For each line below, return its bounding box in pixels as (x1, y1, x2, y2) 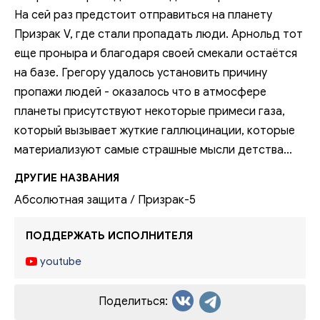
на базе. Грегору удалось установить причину (14, 66, 267, 81)
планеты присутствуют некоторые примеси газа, (14, 104, 285, 119)
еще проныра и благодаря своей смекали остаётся (14, 46, 297, 61)
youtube (40, 255, 81, 269)
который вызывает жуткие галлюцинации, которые (14, 124, 295, 139)
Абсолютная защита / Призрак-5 (14, 193, 196, 208)
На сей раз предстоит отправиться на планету (14, 8, 272, 23)
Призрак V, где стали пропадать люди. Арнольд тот (14, 27, 303, 42)
